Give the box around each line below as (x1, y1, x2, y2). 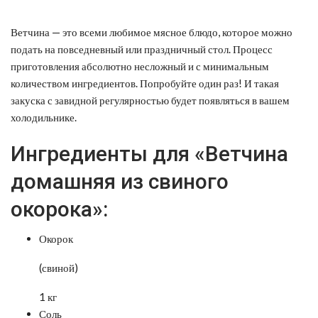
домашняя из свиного (11, 168, 229, 194)
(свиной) (39, 261, 78, 274)
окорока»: (11, 196, 108, 221)
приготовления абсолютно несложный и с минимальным (11, 59, 269, 72)
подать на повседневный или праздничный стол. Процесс (11, 42, 273, 55)
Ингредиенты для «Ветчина (11, 141, 288, 166)
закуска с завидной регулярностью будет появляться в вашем (11, 93, 290, 106)
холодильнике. (11, 110, 77, 124)
